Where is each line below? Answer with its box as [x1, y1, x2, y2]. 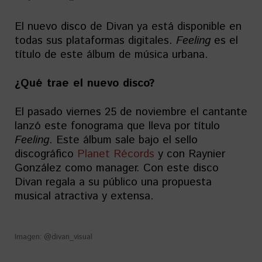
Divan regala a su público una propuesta [15, 174, 212, 191]
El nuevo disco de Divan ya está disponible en [15, 19, 242, 35]
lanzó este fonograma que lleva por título [15, 118, 220, 135]
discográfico [15, 146, 77, 163]
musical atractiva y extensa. [15, 188, 154, 205]
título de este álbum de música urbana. [15, 47, 208, 63]
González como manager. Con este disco [15, 160, 219, 177]
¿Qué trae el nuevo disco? [15, 75, 154, 92]
